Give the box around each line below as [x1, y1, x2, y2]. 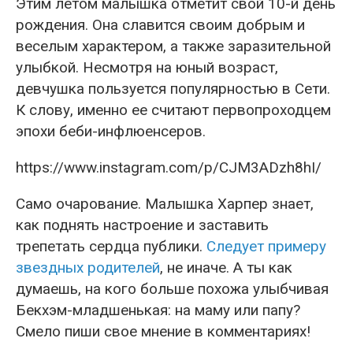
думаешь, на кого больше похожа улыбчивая [16, 279, 329, 298]
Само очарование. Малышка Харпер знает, [16, 194, 314, 213]
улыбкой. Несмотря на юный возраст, [16, 58, 278, 76]
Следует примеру [206, 236, 326, 255]
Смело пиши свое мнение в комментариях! [16, 321, 310, 340]
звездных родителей [16, 258, 160, 277]
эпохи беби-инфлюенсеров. [16, 121, 206, 140]
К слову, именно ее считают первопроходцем [16, 100, 331, 119]
